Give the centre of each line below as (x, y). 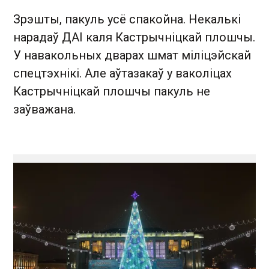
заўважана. (44, 109)
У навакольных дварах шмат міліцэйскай (132, 55)
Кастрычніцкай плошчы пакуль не (112, 91)
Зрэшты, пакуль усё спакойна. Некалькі (127, 19)
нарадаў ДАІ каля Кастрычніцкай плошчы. (134, 37)
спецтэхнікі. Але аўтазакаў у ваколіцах (122, 73)
